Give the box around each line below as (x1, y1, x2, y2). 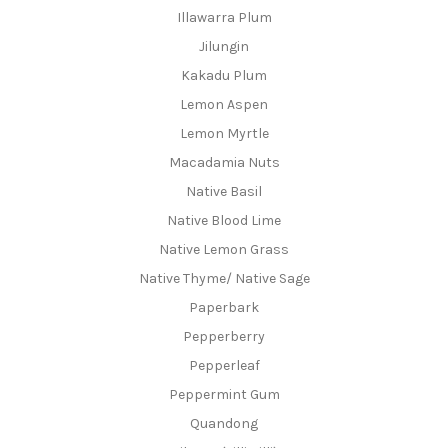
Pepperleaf (188, 357, 260, 375)
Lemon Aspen (180, 96, 268, 114)
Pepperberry (183, 328, 265, 346)
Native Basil (186, 183, 262, 201)
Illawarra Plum (176, 9, 272, 27)
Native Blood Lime (167, 212, 281, 230)
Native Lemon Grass (159, 241, 289, 259)
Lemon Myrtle (179, 125, 269, 143)
